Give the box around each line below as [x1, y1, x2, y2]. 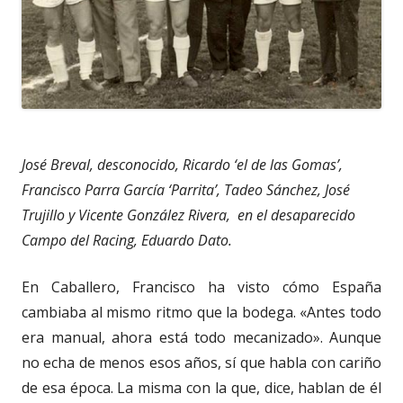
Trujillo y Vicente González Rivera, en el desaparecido [22, 205, 355, 226]
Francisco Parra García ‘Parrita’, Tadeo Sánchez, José [22, 180, 350, 201]
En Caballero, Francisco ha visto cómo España [22, 277, 381, 298]
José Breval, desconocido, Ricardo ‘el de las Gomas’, [22, 155, 343, 175]
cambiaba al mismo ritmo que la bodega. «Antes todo [22, 302, 381, 323]
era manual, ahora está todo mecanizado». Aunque [22, 327, 381, 348]
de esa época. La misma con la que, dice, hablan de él [22, 378, 381, 399]
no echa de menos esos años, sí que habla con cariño [22, 353, 381, 373]
